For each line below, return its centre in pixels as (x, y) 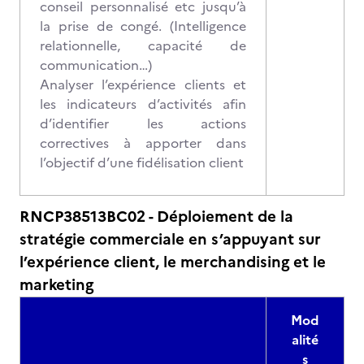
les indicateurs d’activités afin (143, 104)
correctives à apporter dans (143, 143)
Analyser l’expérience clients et (143, 84)
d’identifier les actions (143, 123)
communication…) (96, 65)
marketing (56, 285)
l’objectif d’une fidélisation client (142, 162)
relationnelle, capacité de (143, 45)
